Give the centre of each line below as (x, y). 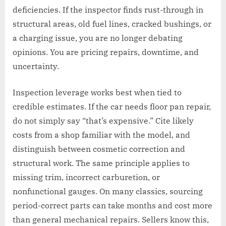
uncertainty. (36, 66)
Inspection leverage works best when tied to (97, 92)
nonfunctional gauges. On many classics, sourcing (108, 191)
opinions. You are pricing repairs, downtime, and (106, 52)
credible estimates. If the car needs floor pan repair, (112, 106)
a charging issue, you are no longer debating (98, 38)
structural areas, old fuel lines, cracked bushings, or (112, 23)
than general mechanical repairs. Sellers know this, (111, 219)
